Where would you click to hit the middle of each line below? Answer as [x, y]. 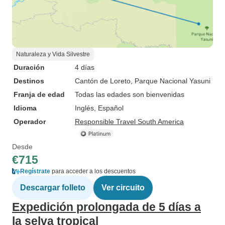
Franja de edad [39, 94]
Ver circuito [123, 188]
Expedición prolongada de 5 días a [106, 207]
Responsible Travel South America [129, 122]
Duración [29, 67]
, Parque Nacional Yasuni [171, 81]
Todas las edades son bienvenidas [130, 94]
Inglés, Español [99, 108]
